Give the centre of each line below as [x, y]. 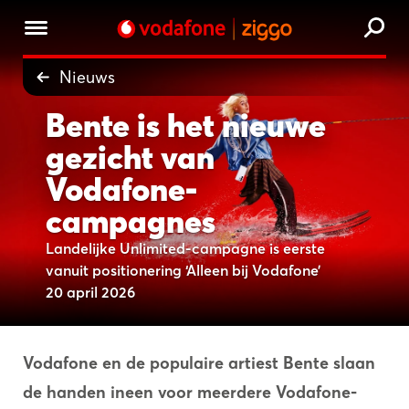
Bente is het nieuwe [186, 126]
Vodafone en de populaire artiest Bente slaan [199, 363]
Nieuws [87, 77]
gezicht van [130, 157]
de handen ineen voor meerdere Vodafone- [190, 392]
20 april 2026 [90, 292]
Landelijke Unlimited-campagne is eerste [185, 248]
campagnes [131, 221]
